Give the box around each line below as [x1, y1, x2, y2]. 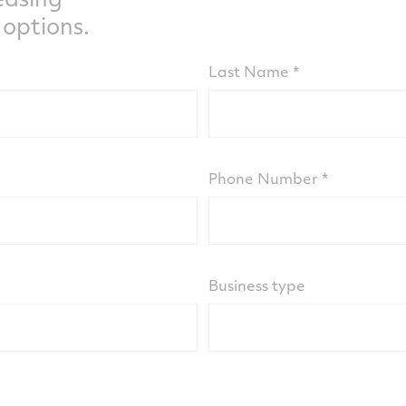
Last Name [208, 61, 289, 82]
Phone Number [208, 168, 318, 188]
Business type [208, 275, 305, 295]
